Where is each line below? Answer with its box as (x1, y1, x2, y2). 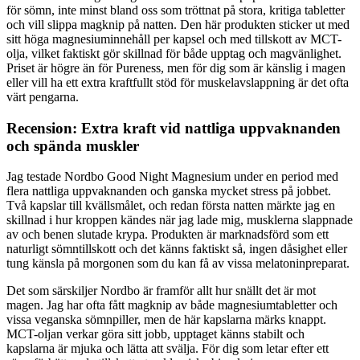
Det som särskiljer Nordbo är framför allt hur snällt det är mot (6, 284, 316, 298)
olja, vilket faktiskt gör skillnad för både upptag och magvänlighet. (6, 46, 342, 60)
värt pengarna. (6, 89, 79, 104)
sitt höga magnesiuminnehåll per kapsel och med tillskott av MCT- (6, 31, 342, 46)
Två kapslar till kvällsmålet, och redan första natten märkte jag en (6, 198, 335, 213)
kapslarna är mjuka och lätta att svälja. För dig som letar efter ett (6, 342, 329, 356)
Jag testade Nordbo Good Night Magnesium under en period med (6, 170, 338, 184)
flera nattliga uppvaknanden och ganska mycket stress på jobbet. (6, 184, 331, 198)
